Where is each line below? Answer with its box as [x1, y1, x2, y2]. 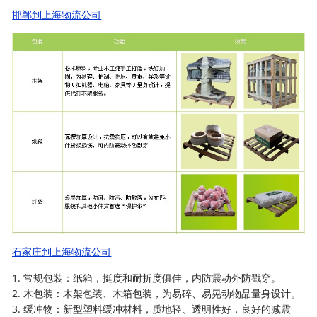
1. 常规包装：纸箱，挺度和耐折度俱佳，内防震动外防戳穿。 [12, 271, 282, 285]
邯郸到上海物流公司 [12, 8, 102, 21]
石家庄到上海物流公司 [12, 245, 112, 259]
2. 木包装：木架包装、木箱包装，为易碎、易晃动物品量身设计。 [12, 287, 301, 301]
